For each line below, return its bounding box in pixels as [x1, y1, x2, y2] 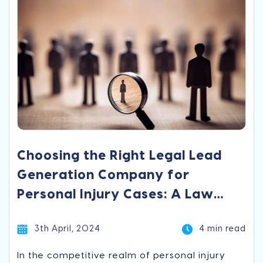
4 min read [198, 225, 246, 234]
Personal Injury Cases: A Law [17, 188, 214, 201]
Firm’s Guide [17, 207, 102, 221]
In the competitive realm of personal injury [17, 251, 226, 261]
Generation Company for [17, 168, 190, 182]
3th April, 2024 [35, 225, 101, 234]
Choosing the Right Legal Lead [17, 149, 222, 163]
